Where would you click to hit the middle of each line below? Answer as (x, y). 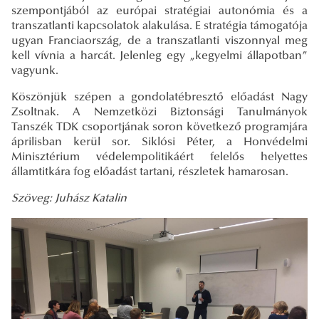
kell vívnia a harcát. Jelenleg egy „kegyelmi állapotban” (159, 56)
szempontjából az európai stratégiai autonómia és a (159, 11)
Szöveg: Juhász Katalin (69, 198)
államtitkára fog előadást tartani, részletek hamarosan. (150, 172)
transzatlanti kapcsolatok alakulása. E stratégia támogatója (159, 26)
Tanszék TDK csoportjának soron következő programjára (159, 127)
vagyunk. (35, 71)
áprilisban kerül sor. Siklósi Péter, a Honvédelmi (159, 142)
